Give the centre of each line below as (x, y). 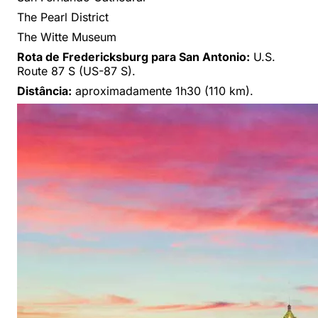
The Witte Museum (67, 37)
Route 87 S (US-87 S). (76, 71)
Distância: (44, 91)
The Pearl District (63, 17)
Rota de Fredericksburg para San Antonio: (133, 56)
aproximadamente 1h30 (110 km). (163, 91)
